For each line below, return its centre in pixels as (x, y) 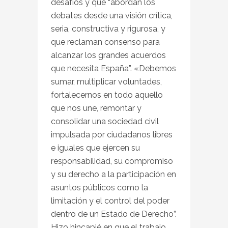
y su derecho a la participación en (113, 174)
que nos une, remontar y (96, 108)
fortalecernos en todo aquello (107, 95)
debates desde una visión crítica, (112, 15)
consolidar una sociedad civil (105, 121)
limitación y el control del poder (110, 201)
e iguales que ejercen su (95, 148)
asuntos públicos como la (99, 187)
